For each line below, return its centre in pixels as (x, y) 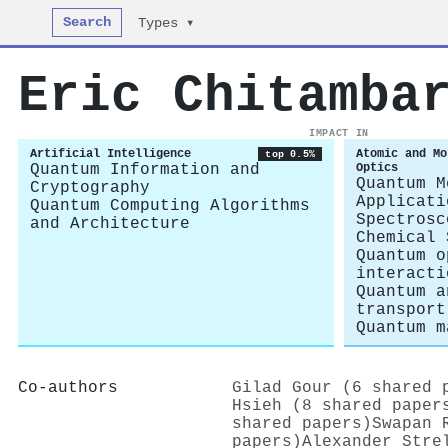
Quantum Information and (145, 170)
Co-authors (68, 387)
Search (87, 22)
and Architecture (110, 224)
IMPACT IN (339, 133)
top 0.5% (290, 154)
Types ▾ (166, 23)
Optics (377, 168)
